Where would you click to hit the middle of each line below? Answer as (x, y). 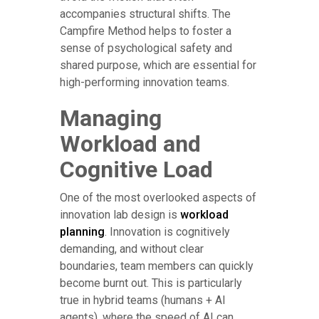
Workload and (130, 144)
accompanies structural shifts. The (145, 14)
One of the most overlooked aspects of (158, 198)
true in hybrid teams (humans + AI (143, 300)
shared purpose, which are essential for (158, 66)
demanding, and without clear (132, 249)
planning (82, 232)
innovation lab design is (120, 215)
